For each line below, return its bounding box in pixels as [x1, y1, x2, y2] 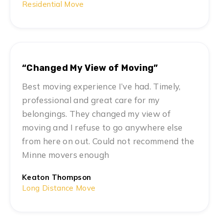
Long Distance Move [22, 183, 96, 193]
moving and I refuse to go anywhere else [22, 122, 183, 133]
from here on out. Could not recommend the [22, 136, 194, 147]
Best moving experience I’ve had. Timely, [22, 81, 181, 92]
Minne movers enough [22, 150, 109, 160]
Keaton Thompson [22, 173, 91, 182]
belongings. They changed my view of [22, 109, 171, 119]
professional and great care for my [22, 95, 160, 106]
